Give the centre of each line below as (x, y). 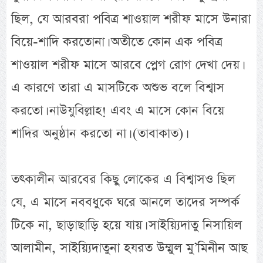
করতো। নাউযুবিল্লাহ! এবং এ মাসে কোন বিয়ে (118, 111)
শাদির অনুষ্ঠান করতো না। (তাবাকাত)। (99, 134)
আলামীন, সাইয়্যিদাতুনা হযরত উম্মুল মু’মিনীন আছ (130, 248)
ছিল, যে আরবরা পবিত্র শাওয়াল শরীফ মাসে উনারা (131, 19)
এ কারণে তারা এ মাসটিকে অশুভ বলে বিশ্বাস (118, 88)
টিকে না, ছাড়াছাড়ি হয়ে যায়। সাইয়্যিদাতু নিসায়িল (127, 225)
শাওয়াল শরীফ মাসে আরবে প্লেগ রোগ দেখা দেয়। (127, 65)
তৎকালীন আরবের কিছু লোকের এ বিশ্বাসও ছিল (124, 180)
